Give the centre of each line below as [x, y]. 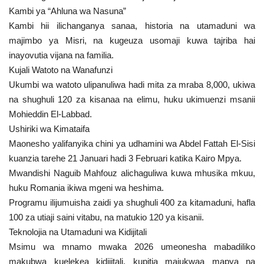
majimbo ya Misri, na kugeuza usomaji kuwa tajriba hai [132, 40]
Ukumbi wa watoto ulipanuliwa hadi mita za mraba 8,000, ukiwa [132, 84]
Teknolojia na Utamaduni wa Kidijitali [78, 232]
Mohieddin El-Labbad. [50, 114]
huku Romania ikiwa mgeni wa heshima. [86, 187]
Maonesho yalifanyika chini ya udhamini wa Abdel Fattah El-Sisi [132, 143]
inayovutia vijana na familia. [61, 55]
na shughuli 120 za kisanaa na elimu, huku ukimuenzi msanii [132, 99]
